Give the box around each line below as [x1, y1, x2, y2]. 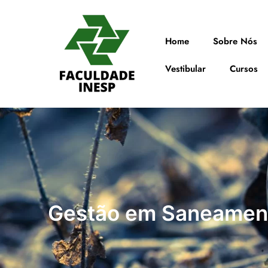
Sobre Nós [213, 35, 257, 48]
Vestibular [165, 62, 206, 75]
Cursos [230, 62, 258, 75]
